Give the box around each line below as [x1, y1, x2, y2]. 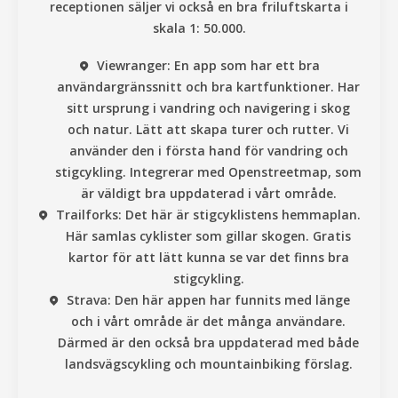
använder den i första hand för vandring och [68, 141, 348, 159]
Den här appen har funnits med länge [111, 291, 350, 308]
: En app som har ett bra [167, 56, 320, 74]
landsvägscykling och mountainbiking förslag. [64, 354, 353, 372]
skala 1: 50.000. [152, 19, 246, 36]
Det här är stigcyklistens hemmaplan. [122, 205, 361, 223]
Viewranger [97, 56, 167, 74]
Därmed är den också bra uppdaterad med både [58, 333, 359, 351]
